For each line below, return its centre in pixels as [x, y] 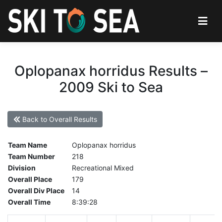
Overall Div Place [36, 191]
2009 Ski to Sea [111, 87]
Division [22, 168]
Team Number [31, 157]
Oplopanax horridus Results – [111, 71]
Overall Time [29, 202]
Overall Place [30, 179]
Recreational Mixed [103, 168]
